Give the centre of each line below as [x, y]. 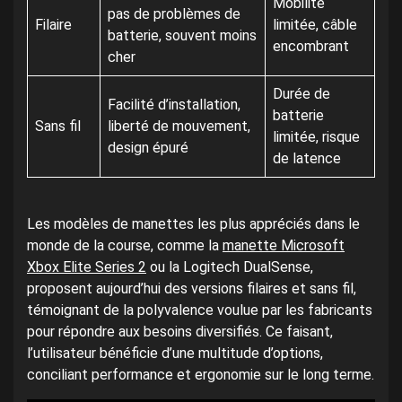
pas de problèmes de [174, 14]
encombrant [311, 47]
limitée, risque [316, 137]
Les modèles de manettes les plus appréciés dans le [193, 224]
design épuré [148, 148]
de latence [307, 159]
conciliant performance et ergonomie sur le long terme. [201, 375]
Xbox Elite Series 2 [87, 267]
